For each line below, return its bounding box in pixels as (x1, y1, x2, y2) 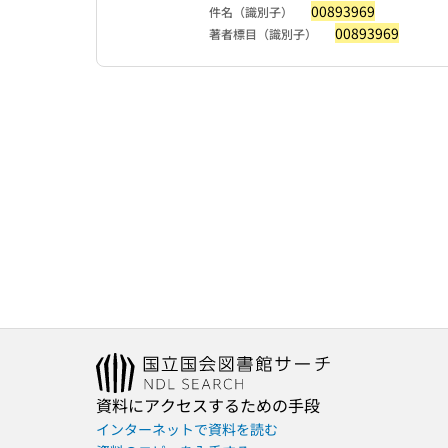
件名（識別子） (209, 3, 293, 20)
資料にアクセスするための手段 (96, 393, 320, 417)
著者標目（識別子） (209, 25, 317, 42)
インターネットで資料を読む (96, 419, 278, 439)
